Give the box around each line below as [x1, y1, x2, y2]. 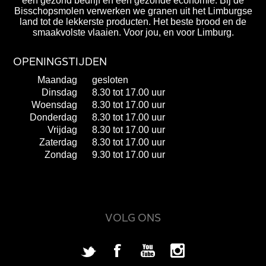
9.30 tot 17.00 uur [92, 149, 166, 160]
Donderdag [30, 112, 78, 122]
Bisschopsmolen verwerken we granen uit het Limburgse [14, 5, 252, 16]
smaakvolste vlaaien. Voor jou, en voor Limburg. [32, 27, 234, 37]
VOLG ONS [105, 213, 161, 224]
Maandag [37, 74, 78, 85]
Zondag [45, 149, 78, 160]
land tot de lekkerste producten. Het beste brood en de [20, 16, 246, 27]
